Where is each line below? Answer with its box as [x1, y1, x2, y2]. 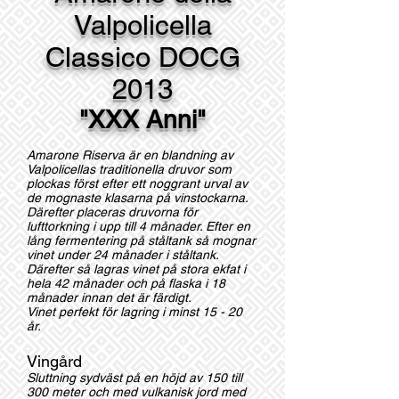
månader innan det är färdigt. [27, 290, 191, 305]
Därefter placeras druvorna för [27, 205, 198, 219]
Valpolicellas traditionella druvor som [27, 162, 232, 176]
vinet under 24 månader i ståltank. [27, 248, 218, 262]
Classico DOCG [45, 41, 240, 73]
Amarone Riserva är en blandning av [27, 148, 233, 162]
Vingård [27, 352, 82, 370]
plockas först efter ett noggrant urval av [27, 176, 248, 191]
